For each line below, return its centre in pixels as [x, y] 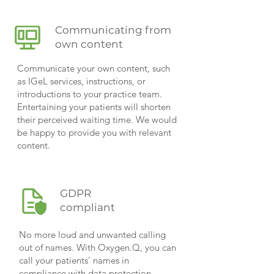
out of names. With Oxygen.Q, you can [98, 247]
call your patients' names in [74, 260]
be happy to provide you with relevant [94, 132]
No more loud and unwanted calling [92, 235]
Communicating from [113, 30]
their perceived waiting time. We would [97, 120]
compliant [87, 207]
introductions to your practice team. [90, 94]
